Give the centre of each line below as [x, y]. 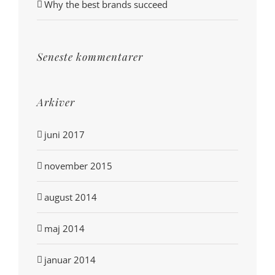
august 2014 [71, 197]
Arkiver [56, 102]
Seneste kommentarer [90, 57]
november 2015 [78, 166]
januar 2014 [70, 260]
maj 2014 [64, 229]
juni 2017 [64, 135]
